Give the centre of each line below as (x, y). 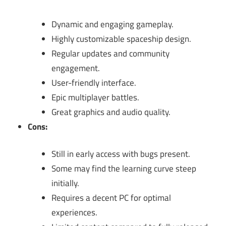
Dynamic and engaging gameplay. (112, 24)
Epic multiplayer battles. (95, 97)
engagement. (76, 68)
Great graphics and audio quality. (111, 112)
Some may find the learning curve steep (124, 169)
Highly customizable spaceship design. (121, 39)
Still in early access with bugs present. (121, 154)
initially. (65, 183)
